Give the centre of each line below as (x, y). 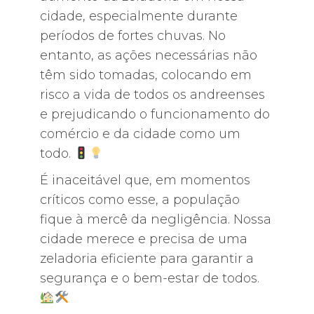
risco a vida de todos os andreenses (152, 95)
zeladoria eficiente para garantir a (146, 259)
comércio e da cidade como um (140, 134)
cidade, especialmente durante (138, 16)
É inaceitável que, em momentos (145, 180)
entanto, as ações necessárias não (148, 55)
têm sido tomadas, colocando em (145, 75)
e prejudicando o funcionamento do (155, 114)
